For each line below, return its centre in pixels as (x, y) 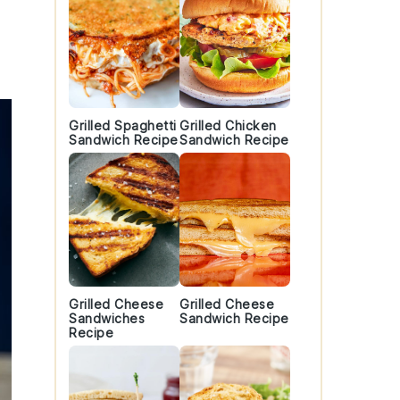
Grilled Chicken (228, 125)
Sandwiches (107, 318)
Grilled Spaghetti (123, 125)
